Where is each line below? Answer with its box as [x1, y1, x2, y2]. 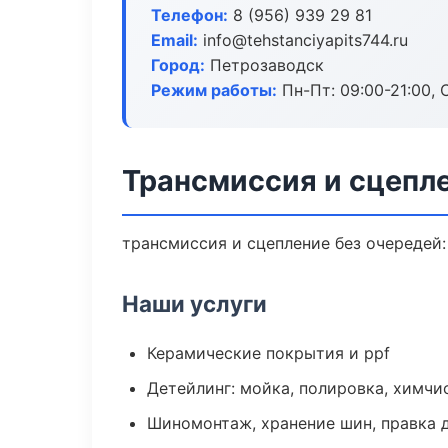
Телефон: [151, 5, 228, 25]
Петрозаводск [205, 55, 324, 75]
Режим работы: [151, 80, 277, 100]
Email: [151, 30, 198, 50]
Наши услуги [122, 290, 267, 317]
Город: [151, 55, 205, 75]
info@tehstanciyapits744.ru [198, 30, 408, 50]
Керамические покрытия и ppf [147, 343, 390, 363]
